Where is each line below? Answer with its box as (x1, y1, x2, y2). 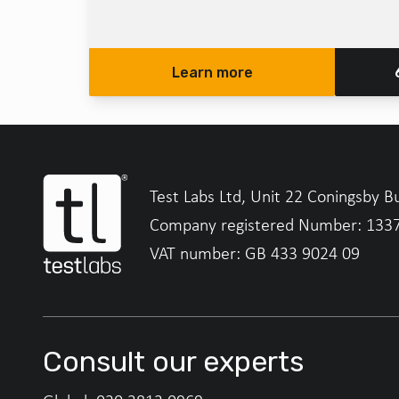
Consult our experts (43, 345, 304, 379)
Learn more (171, 64, 253, 82)
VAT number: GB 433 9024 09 (150, 242, 360, 265)
